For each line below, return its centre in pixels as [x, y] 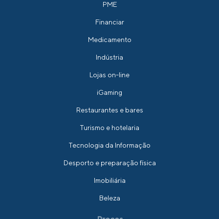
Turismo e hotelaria [109, 128]
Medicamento [109, 40]
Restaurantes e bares [109, 110]
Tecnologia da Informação [109, 145]
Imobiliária [109, 181]
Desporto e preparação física [109, 163]
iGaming [109, 93]
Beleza [109, 198]
